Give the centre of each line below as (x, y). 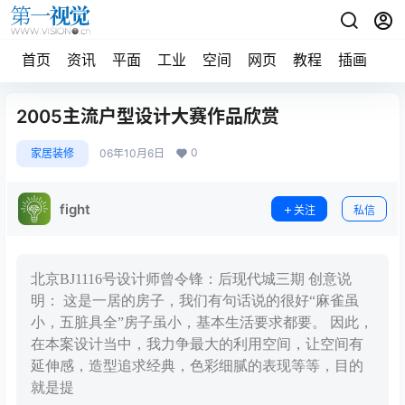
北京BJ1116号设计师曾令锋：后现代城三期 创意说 (191, 279)
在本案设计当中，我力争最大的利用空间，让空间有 (197, 344)
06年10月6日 (132, 153)
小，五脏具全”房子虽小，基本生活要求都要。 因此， (202, 322)
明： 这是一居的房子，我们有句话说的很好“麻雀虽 (195, 301)
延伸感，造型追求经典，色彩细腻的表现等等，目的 (197, 366)
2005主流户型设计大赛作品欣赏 (148, 117)
